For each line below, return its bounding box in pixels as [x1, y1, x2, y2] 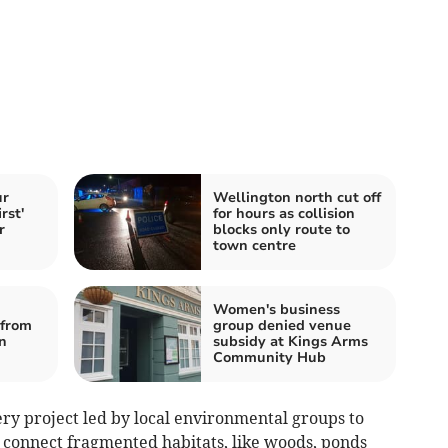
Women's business [213, 299, 340, 319]
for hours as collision [213, 203, 355, 223]
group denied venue [213, 315, 351, 335]
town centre [213, 235, 296, 255]
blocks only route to [213, 219, 350, 239]
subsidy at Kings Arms [213, 331, 368, 351]
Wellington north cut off [213, 187, 381, 207]
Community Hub [213, 347, 326, 367]
